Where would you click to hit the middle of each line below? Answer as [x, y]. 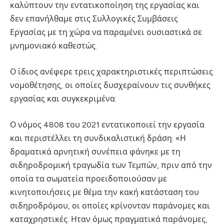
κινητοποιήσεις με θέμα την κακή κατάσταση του [104, 192]
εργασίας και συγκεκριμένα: [63, 98]
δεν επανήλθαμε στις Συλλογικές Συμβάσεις [94, 19]
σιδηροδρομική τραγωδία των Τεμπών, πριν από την [111, 165]
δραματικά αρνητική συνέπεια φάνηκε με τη [95, 151]
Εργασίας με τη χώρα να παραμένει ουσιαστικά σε [106, 32]
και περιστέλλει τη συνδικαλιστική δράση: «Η [98, 138]
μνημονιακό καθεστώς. [53, 46]
